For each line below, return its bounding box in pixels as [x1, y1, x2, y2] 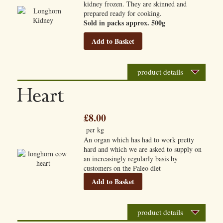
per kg [84, 125, 105, 134]
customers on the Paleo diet [84, 163, 161, 173]
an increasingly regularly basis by [84, 154, 178, 163]
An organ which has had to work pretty [84, 135, 195, 144]
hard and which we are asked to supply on [84, 144, 202, 154]
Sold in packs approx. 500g [84, 17, 166, 28]
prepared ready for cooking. [84, 8, 162, 18]
